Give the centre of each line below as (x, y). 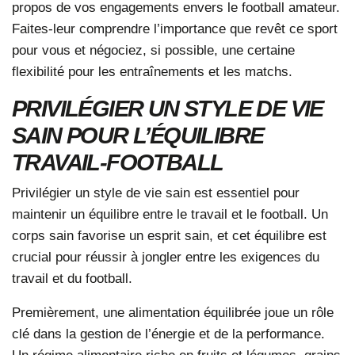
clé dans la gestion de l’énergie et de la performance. (168, 333)
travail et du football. (72, 278)
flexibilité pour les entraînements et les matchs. (152, 71)
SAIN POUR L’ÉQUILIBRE (138, 135)
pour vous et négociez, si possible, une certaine (153, 50)
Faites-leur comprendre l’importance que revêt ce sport (175, 28)
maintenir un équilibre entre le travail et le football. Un (170, 214)
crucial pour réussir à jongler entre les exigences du (166, 256)
